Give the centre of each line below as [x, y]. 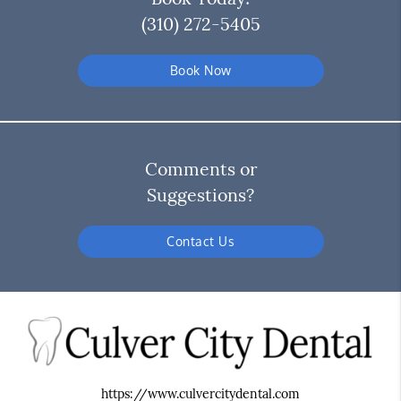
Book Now [200, 71]
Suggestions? [200, 195]
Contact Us [200, 242]
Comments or [200, 169]
